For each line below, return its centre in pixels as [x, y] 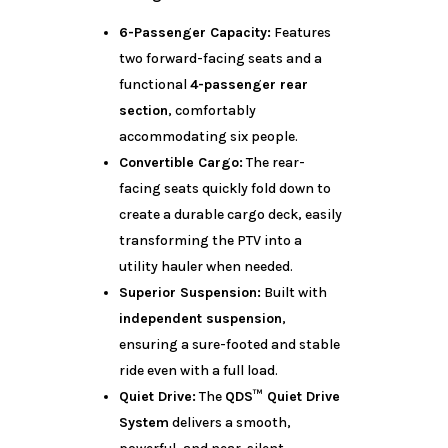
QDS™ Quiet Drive [282, 396]
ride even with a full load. [198, 370]
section [143, 110]
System [143, 422]
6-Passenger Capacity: [194, 32]
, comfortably [211, 110]
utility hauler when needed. [205, 266]
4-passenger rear [248, 84]
